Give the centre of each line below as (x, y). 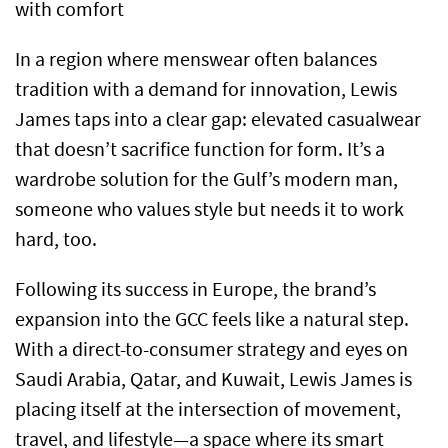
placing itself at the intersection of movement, (208, 410)
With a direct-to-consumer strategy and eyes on (211, 350)
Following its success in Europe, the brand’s (195, 290)
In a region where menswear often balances (196, 60)
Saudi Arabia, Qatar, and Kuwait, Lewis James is (213, 380)
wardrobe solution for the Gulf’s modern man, (206, 180)
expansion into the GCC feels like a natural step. (212, 320)
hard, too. (56, 240)
